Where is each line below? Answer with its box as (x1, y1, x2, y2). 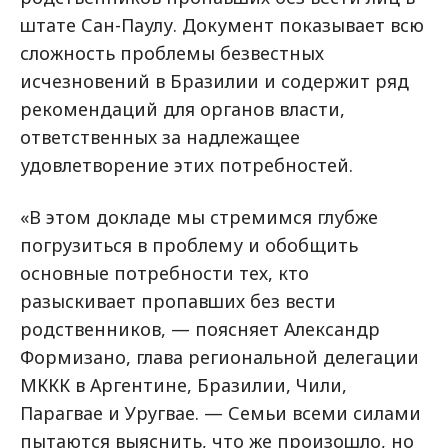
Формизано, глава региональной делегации (20, 345, 419, 369)
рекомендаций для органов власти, (20, 97, 345, 121)
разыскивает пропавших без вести (20, 289, 336, 313)
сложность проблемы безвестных (20, 41, 324, 65)
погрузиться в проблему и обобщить (20, 233, 358, 257)
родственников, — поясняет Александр (20, 317, 380, 341)
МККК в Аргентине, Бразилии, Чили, (20, 373, 347, 397)
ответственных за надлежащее (20, 125, 300, 149)
